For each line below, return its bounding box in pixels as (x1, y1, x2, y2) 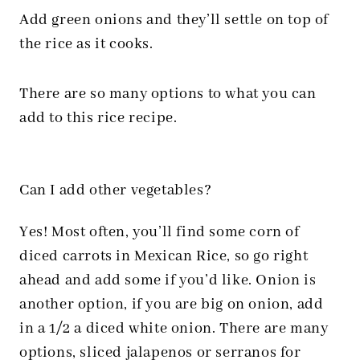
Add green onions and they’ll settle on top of (19, 10, 329, 31)
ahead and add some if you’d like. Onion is (19, 271, 317, 291)
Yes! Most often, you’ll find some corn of (19, 223, 300, 243)
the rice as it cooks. (19, 35, 153, 55)
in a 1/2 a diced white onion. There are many (19, 319, 329, 339)
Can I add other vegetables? (19, 181, 212, 201)
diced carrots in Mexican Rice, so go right (19, 247, 309, 267)
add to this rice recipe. (19, 108, 178, 129)
